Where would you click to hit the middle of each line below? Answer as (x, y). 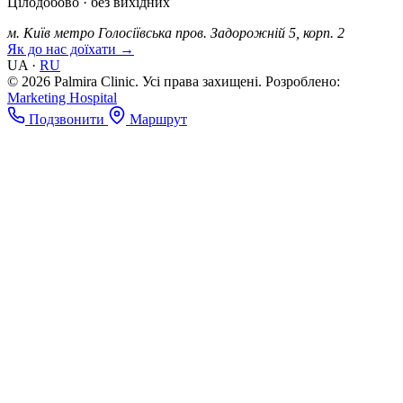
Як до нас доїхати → (71, 49)
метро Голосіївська (113, 32)
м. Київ (29, 32)
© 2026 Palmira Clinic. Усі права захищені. (134, 81)
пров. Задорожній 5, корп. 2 (260, 32)
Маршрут (158, 119)
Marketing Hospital (62, 97)
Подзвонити (67, 119)
